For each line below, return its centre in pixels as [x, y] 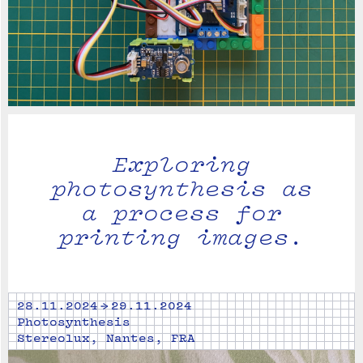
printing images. [181, 237]
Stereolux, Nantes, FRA [106, 337]
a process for [181, 212]
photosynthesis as [181, 188]
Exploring [181, 164]
